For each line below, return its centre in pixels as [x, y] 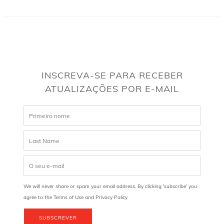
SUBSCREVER [58, 218]
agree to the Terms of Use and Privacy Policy [76, 197]
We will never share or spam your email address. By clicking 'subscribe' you [110, 186]
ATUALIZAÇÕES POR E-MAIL [112, 89]
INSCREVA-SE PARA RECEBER [112, 75]
